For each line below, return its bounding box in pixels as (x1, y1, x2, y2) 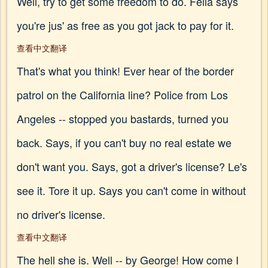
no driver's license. (17, 206, 105, 222)
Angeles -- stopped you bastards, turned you (17, 111, 229, 126)
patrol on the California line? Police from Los (17, 87, 228, 102)
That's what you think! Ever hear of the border (17, 63, 234, 78)
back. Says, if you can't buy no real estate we (17, 135, 232, 150)
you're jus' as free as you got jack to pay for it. (17, 17, 234, 33)
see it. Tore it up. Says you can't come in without (17, 182, 246, 198)
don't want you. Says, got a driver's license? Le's (17, 159, 247, 174)
